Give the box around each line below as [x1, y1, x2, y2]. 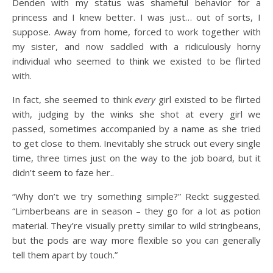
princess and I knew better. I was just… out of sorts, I [12, 11, 261, 23]
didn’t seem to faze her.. [12, 166, 114, 179]
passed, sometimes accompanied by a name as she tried [12, 122, 261, 135]
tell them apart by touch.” [12, 249, 118, 261]
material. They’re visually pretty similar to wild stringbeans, [12, 219, 261, 232]
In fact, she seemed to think [12, 93, 135, 105]
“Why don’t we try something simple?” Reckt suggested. [12, 190, 261, 202]
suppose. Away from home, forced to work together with [12, 26, 261, 38]
